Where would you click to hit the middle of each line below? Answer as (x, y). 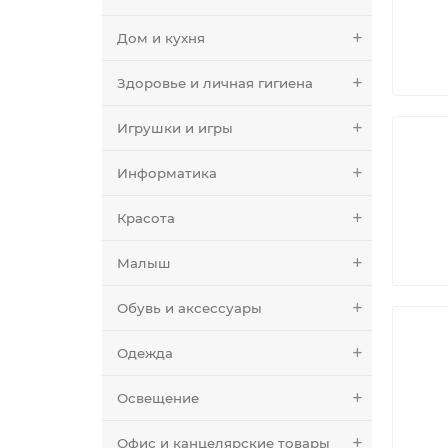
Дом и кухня (161, 37)
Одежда (145, 352)
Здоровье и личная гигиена (215, 82)
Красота (146, 217)
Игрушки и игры (175, 127)
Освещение (158, 397)
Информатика (167, 172)
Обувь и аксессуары (189, 307)
